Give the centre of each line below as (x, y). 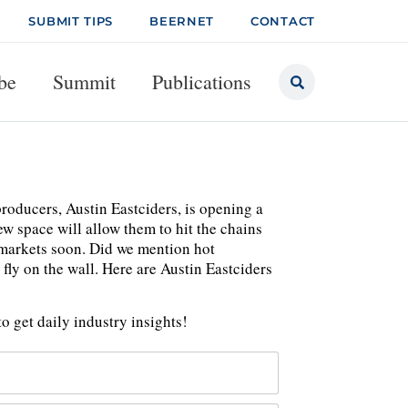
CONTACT (283, 21)
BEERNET (182, 21)
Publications (202, 82)
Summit (84, 82)
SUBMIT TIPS (71, 21)
